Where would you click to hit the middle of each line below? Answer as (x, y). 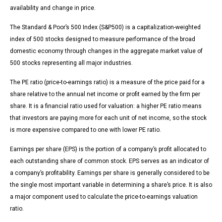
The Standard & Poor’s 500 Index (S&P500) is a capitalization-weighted (105, 28)
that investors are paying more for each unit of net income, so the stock (108, 118)
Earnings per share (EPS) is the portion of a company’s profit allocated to (108, 149)
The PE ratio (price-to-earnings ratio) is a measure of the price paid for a (107, 83)
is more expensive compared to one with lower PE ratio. (85, 130)
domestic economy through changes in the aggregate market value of (106, 51)
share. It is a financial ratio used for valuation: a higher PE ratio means (106, 106)
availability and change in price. (53, 8)
